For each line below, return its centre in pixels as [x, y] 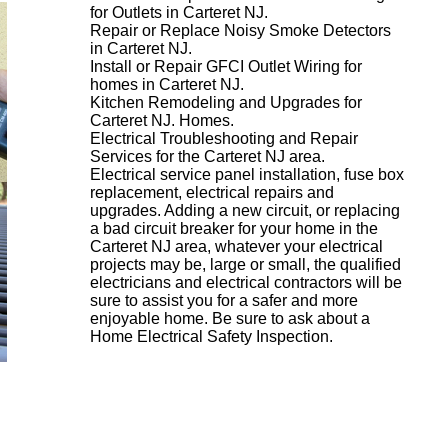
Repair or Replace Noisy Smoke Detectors [240, 30]
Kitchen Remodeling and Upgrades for [226, 102]
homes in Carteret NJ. [167, 84]
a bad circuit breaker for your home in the [234, 228]
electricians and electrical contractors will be [246, 282]
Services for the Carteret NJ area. [207, 156]
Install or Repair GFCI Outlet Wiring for [226, 66]
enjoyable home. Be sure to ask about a [230, 318]
